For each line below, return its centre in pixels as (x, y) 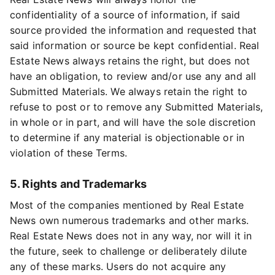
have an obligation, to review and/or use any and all (133, 76)
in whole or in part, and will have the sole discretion (133, 122)
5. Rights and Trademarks (78, 184)
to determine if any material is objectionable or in (127, 137)
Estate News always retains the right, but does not (130, 61)
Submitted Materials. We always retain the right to (129, 91)
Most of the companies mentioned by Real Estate (127, 205)
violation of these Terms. (69, 153)
